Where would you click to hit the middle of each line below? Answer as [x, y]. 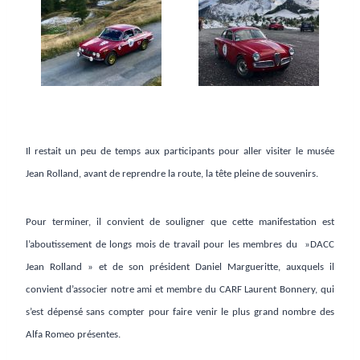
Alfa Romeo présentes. [73, 335]
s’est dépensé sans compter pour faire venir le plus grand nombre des [180, 313]
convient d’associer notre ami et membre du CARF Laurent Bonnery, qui [180, 290]
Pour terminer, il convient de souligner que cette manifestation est [180, 223]
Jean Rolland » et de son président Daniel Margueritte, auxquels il [180, 268]
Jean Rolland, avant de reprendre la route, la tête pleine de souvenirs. [172, 174]
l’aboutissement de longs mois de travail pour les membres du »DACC [180, 245]
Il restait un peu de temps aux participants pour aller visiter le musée [180, 152]
